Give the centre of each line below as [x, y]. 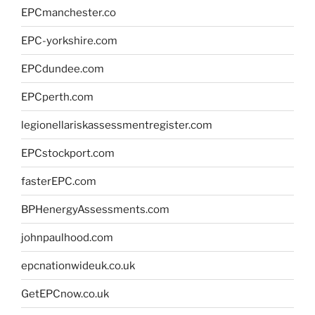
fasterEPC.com [59, 181]
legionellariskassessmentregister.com [117, 125]
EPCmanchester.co [69, 12]
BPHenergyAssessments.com [95, 209]
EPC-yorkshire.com [69, 40]
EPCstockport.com [68, 153]
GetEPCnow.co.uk [65, 294]
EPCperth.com [57, 97]
